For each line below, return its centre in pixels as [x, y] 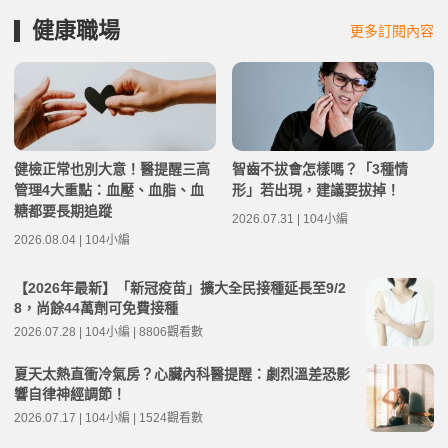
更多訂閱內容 [392, 31]
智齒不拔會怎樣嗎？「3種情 [320, 169]
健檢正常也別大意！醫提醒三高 [112, 169]
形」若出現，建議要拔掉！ [316, 190]
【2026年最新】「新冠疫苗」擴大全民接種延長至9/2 [180, 288]
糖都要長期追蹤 [63, 211]
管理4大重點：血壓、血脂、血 [109, 190]
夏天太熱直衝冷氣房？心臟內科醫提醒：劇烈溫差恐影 [182, 374]
